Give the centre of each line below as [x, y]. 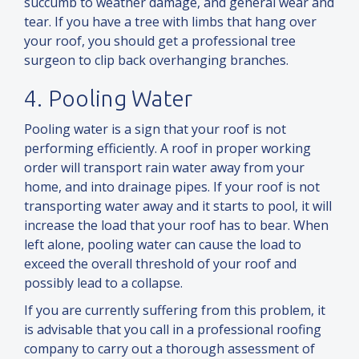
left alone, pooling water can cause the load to [163, 245]
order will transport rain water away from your [164, 168]
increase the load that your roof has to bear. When [176, 226]
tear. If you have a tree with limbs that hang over [170, 22]
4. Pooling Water [109, 99]
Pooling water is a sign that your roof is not [155, 129]
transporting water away [100, 206]
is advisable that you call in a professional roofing [173, 330]
